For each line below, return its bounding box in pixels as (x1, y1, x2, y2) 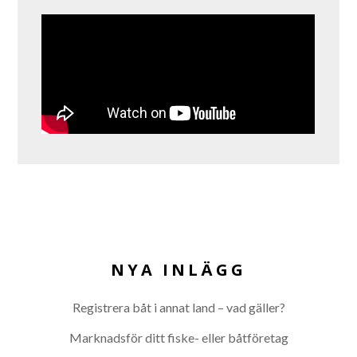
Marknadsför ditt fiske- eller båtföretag (69, 329, 288, 345)
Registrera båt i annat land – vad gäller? (72, 299, 285, 315)
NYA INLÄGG (111, 258, 246, 280)
